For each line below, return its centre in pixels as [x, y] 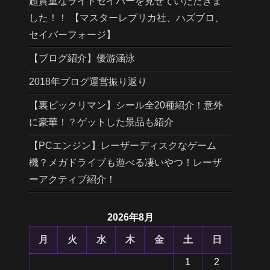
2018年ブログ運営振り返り [88, 82]
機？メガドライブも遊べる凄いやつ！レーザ [125, 163]
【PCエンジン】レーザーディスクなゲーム [123, 146]
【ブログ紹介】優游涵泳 [82, 58]
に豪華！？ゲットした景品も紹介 [101, 122]
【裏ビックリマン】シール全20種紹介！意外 [126, 105]
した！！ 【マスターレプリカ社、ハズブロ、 [127, 18]
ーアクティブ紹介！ [72, 180]
